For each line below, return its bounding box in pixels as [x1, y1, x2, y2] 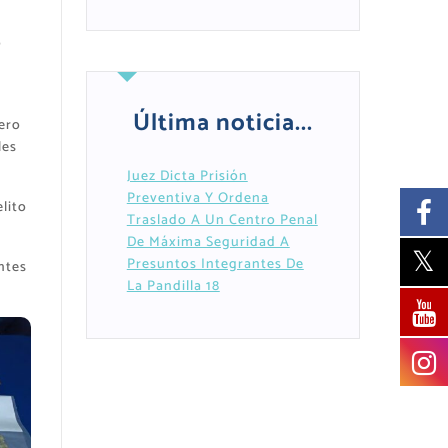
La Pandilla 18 [126, 275, 220, 299]
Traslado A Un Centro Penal [126, 209, 318, 233]
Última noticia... [132, 104, 313, 144]
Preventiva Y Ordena [126, 187, 269, 211]
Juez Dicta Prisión [126, 165, 248, 189]
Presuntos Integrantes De [126, 253, 304, 277]
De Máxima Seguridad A [126, 231, 290, 255]
